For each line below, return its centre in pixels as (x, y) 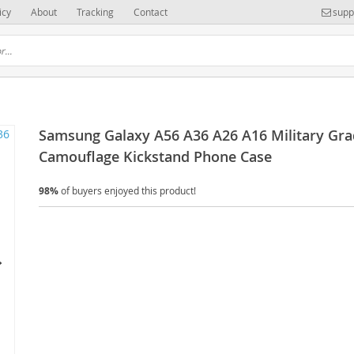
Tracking (95, 12)
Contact (151, 12)
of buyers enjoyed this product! (127, 190)
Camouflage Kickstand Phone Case (155, 156)
